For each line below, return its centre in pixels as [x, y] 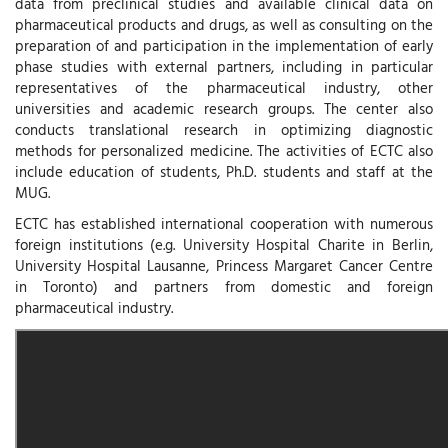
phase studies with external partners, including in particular [224, 66]
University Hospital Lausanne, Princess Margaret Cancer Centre [224, 266]
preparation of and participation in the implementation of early [224, 45]
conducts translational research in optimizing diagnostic [224, 129]
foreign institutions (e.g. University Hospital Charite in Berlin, [224, 245]
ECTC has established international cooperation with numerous [224, 224]
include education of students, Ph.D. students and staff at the [224, 171]
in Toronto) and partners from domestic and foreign [224, 287]
